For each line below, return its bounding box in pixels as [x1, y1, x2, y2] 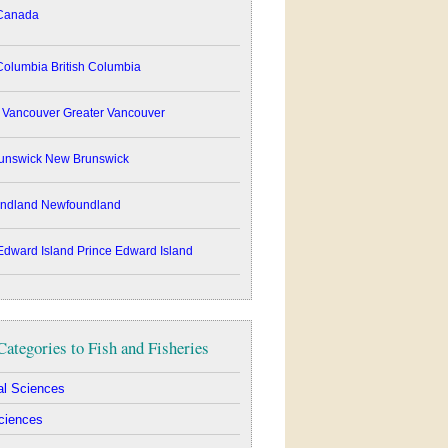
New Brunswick [41, 152, 129, 167]
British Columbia [47, 60, 141, 75]
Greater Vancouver [59, 106, 165, 121]
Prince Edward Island [73, 243, 193, 258]
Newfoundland [37, 198, 121, 213]
